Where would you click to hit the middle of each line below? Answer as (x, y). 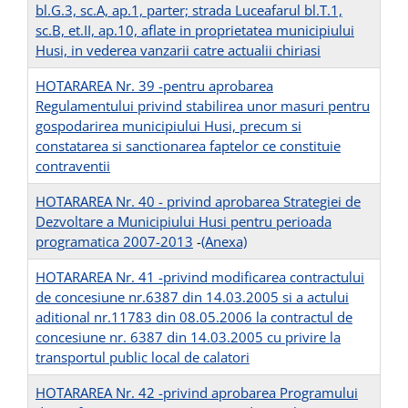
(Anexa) (224, 242)
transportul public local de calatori (143, 357)
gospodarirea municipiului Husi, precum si (168, 126)
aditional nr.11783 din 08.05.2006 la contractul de (194, 317)
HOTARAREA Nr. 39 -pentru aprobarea (154, 86)
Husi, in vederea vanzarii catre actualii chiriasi (178, 51)
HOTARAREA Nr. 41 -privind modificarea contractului (200, 277)
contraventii (73, 166)
